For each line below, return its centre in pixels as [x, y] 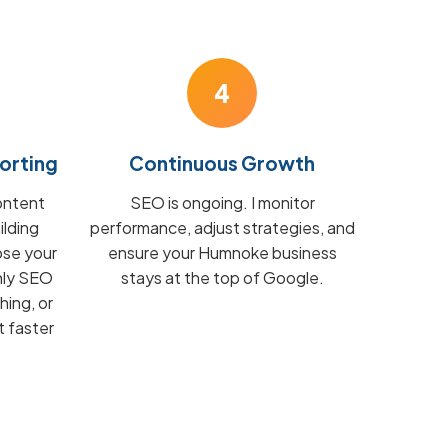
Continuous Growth [222, 163]
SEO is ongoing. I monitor [222, 202]
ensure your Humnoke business [222, 252]
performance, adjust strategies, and [222, 227]
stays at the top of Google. [222, 277]
